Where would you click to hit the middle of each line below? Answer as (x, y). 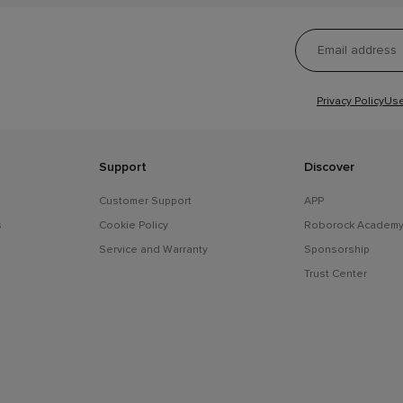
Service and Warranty (154, 249)
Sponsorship (336, 249)
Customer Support (146, 200)
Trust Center (335, 273)
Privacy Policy (350, 100)
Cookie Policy (134, 224)
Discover (329, 166)
